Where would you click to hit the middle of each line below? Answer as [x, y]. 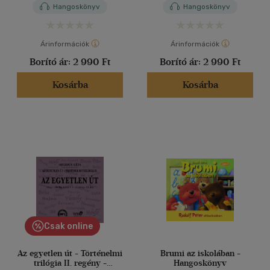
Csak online [68, 226]
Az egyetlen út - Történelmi [70, 253]
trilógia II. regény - [70, 263]
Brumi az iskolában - [200, 253]
